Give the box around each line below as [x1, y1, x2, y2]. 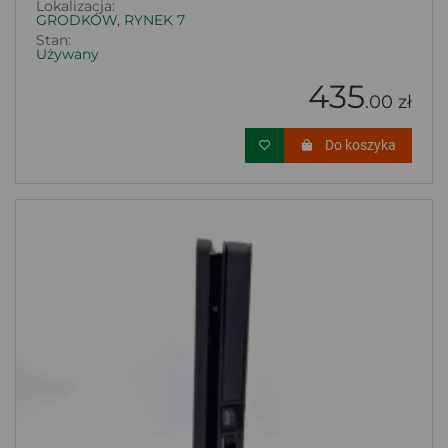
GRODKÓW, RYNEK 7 [36, 10, 185, 29]
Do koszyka [325, 136, 396, 153]
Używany [36, 44, 99, 63]
